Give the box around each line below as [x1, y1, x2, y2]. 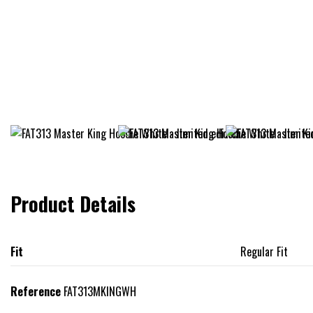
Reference [10, 282, 61, 300]
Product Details [10, 189, 136, 219]
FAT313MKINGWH [64, 282, 136, 300]
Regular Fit [240, 242, 288, 260]
